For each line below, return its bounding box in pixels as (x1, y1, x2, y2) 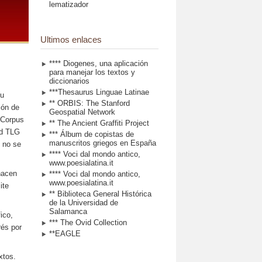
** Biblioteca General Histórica (49, 189, 151, 198)
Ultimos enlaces (40, 34, 102, 44)
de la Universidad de (49, 198, 118, 207)
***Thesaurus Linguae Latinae (49, 87, 149, 96)
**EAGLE (49, 229, 81, 238)
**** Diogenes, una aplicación (49, 58, 148, 68)
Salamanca (49, 206, 87, 216)
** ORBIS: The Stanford (49, 98, 130, 108)
